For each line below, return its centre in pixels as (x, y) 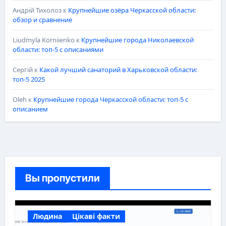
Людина (47, 216)
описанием (30, 109)
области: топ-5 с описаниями (58, 49)
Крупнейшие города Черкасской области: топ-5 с (110, 99)
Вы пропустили (62, 178)
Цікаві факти (96, 216)
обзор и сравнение (42, 19)
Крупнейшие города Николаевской (137, 40)
